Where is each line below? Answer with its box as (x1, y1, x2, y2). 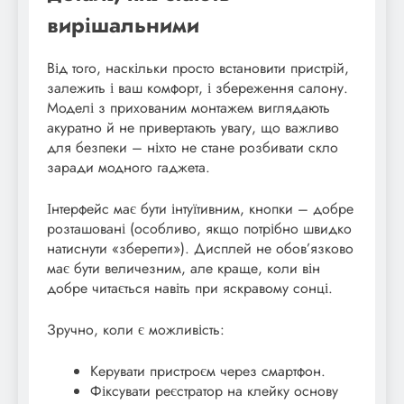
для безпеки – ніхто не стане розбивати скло (47, 137, 338, 159)
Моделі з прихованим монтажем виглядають (47, 97, 330, 119)
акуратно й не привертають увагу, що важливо (47, 117, 339, 139)
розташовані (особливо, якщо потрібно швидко (47, 218, 352, 240)
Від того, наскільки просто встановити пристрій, (47, 58, 349, 79)
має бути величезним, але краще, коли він (47, 258, 320, 280)
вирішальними (47, 9, 199, 41)
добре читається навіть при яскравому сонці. (47, 278, 333, 299)
